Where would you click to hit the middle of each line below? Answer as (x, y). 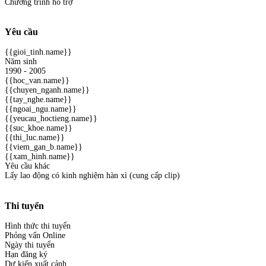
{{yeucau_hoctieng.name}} (51, 119)
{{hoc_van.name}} (37, 81)
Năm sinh (21, 62)
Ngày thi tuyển (30, 245)
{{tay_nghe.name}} (38, 100)
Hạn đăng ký (26, 255)
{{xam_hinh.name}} (40, 157)
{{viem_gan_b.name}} (44, 147)
